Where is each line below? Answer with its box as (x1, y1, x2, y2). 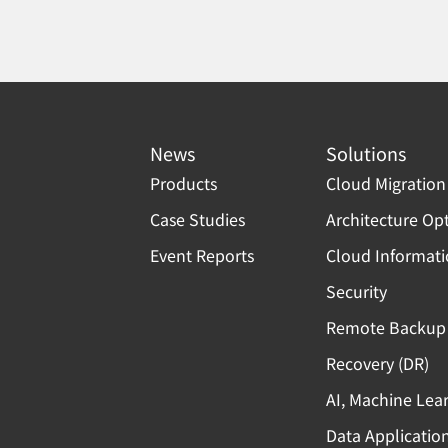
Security (326, 279, 388, 304)
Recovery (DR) (326, 351, 430, 376)
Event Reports (150, 243, 254, 268)
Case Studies (150, 207, 245, 232)
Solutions (326, 140, 407, 167)
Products (150, 171, 217, 196)
